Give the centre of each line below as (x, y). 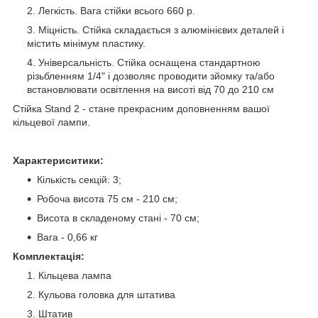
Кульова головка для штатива (107, 294)
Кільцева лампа (75, 275)
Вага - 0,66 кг (67, 237)
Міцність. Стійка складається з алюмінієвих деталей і (161, 29)
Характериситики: (58, 160)
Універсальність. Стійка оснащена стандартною (149, 62)
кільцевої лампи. (51, 122)
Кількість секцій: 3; (79, 179)
